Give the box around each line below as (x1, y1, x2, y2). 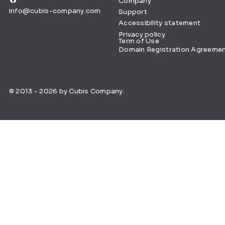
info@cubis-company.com (9, 6, 101, 15)
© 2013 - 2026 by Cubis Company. (9, 86, 125, 95)
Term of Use (119, 36, 159, 45)
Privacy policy (119, 30, 165, 39)
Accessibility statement (119, 19, 201, 28)
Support (119, 8, 147, 17)
